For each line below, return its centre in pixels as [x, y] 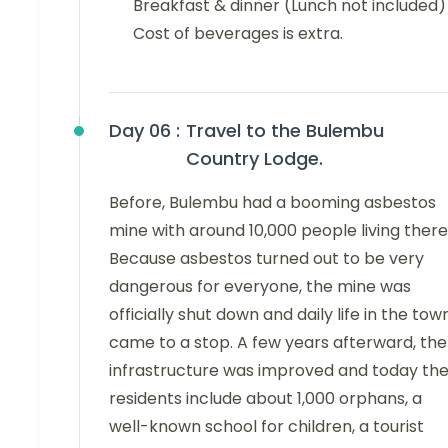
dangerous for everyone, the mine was [260, 287]
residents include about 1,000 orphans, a [265, 399]
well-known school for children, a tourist [266, 427]
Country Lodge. [254, 159]
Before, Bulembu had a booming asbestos [272, 203]
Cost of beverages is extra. [238, 34]
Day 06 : [144, 131]
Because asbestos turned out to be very [266, 259]
